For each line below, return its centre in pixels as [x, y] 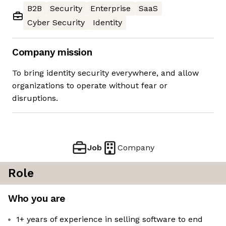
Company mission [52, 52]
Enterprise [110, 9]
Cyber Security [56, 23]
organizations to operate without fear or [90, 86]
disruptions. [35, 98]
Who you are [37, 199]
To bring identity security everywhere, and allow [105, 73]
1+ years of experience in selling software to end [109, 219]
